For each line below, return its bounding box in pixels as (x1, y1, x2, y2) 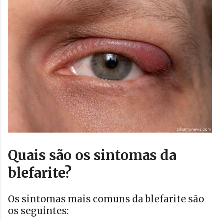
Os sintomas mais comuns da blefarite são (8, 193, 204, 205)
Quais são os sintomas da (8, 146, 176, 164)
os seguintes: (8, 205, 69, 217)
